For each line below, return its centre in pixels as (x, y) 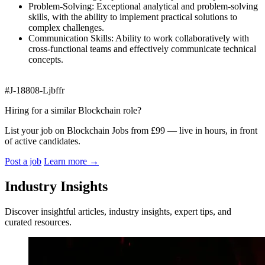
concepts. (46, 59)
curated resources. (38, 222)
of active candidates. (43, 141)
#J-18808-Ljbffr (35, 90)
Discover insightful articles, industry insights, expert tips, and (118, 211)
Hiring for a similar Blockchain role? (73, 110)
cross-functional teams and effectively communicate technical (142, 49)
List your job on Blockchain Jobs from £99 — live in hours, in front (131, 130)
